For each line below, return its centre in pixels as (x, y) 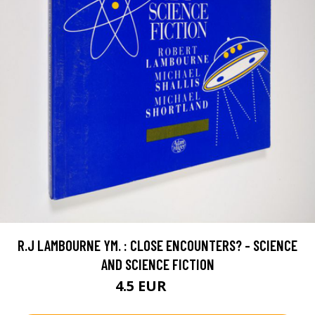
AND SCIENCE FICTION (157, 264)
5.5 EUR (185, 288)
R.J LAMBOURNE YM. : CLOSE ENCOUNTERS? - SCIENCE (157, 245)
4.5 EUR (143, 286)
